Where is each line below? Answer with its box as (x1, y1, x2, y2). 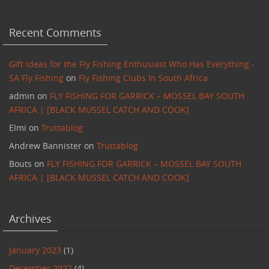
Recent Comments (9, 25, 101, 40)
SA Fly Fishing (9, 72, 64, 83)
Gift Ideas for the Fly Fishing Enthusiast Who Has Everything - (9, 58, 255, 70)
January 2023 (9, 244, 61, 256)
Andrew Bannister (9, 140, 82, 151)
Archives (9, 211, 52, 226)
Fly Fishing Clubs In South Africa (79, 72, 208, 83)
